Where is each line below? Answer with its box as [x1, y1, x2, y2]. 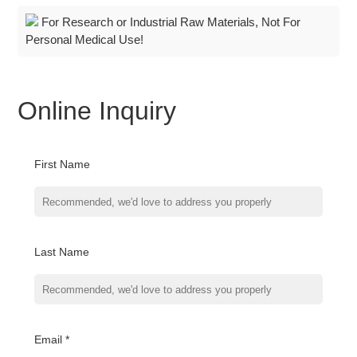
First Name [33, 158, 90, 171]
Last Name [33, 245, 89, 258]
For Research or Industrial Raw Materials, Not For [38, 15, 301, 29]
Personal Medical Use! [25, 33, 144, 46]
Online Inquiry [18, 96, 177, 125]
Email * [33, 333, 69, 346]
